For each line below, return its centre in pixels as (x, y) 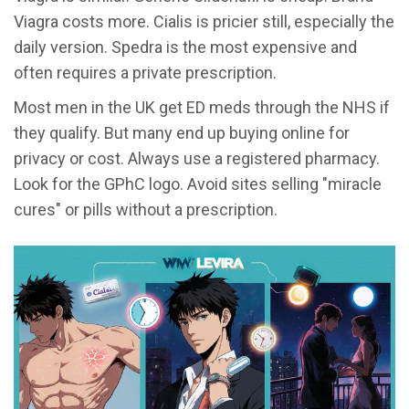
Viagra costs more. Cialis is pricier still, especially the (204, 22)
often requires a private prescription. (145, 73)
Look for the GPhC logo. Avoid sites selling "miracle (198, 184)
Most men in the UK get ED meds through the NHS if (202, 108)
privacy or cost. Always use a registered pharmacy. (197, 159)
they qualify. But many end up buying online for (182, 133)
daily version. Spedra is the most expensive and (185, 47)
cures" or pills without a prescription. (146, 210)
